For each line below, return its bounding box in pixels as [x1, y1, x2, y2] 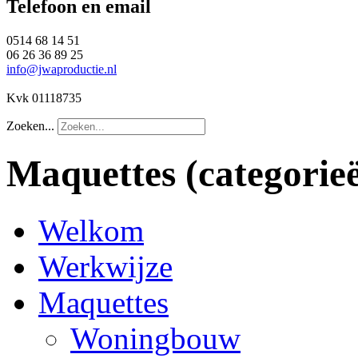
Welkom [38, 213, 144, 248]
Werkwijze [38, 249, 173, 284]
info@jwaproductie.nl [6, 62, 117, 76]
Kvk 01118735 [6, 90, 82, 105]
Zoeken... [6, 118, 54, 133]
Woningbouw [70, 320, 241, 356]
